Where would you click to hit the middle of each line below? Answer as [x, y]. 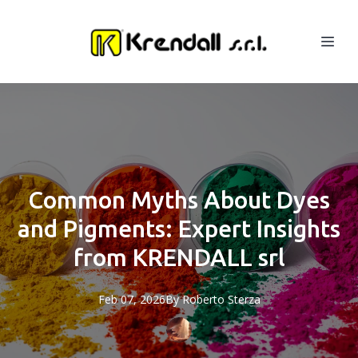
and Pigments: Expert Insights [179, 229]
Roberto [203, 299]
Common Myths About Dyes [179, 200]
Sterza [244, 299]
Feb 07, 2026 [131, 299]
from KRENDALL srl [179, 257]
